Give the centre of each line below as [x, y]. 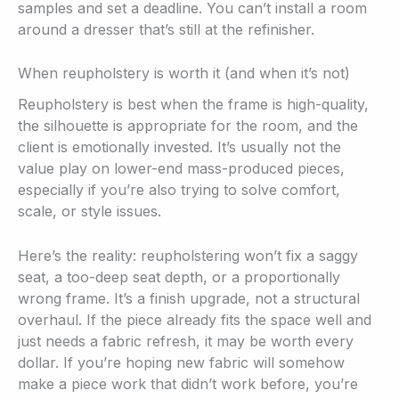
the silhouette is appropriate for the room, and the [188, 126]
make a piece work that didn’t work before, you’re [188, 384]
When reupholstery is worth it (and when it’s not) [184, 73]
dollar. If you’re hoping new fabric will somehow [181, 363]
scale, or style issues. [90, 212]
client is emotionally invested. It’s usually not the [179, 147]
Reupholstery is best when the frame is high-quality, [193, 105]
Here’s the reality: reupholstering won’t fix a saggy [188, 256]
